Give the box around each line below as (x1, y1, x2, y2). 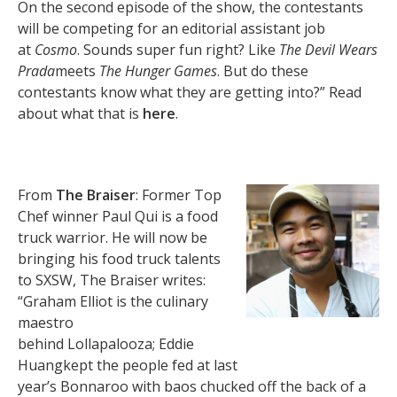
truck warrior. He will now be (18, 228, 207, 247)
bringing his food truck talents (18, 249, 221, 269)
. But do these (217, 61, 308, 81)
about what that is (18, 104, 143, 123)
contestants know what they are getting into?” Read (18, 82, 362, 102)
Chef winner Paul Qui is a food (18, 206, 218, 226)
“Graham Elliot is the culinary (18, 292, 208, 311)
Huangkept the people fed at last (18, 355, 237, 375)
